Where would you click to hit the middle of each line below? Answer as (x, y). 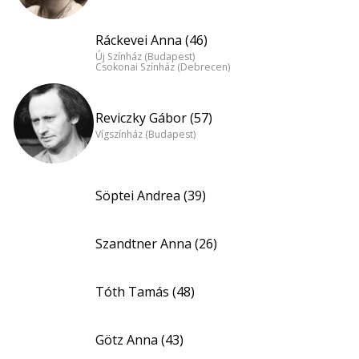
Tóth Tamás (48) (145, 292)
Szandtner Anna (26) (156, 244)
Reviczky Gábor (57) (154, 117)
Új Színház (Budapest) (145, 57)
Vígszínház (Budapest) (145, 134)
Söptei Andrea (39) (151, 196)
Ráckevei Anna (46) (151, 40)
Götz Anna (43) (139, 340)
